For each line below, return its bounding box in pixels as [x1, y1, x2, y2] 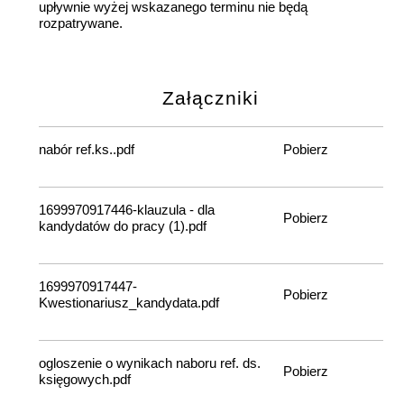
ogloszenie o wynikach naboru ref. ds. [38, 355, 261, 372]
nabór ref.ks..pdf [38, 142, 134, 158]
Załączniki [162, 87, 260, 109]
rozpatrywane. [38, 15, 123, 32]
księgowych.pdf [38, 372, 131, 388]
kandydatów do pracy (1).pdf [38, 218, 207, 234]
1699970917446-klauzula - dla [38, 202, 215, 218]
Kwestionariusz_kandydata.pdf [38, 295, 219, 311]
